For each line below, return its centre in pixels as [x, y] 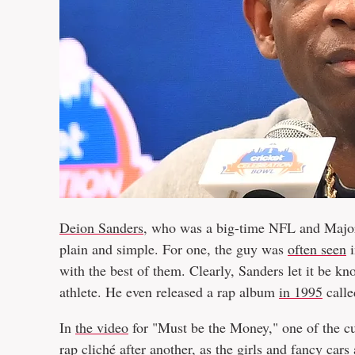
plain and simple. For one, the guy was [174, 249]
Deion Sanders [101, 227]
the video [102, 327]
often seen [317, 249]
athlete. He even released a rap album [169, 292]
